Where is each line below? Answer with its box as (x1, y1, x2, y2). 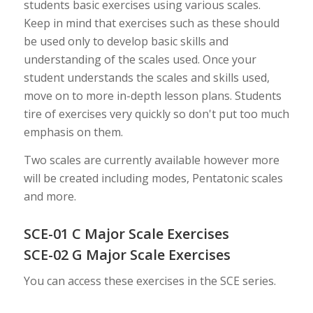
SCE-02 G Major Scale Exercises (23, 245, 231, 264)
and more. (23, 188, 76, 204)
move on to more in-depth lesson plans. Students (23, 88, 282, 104)
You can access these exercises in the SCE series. (23, 273, 276, 289)
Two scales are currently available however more (23, 152, 279, 168)
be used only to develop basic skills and (23, 34, 228, 50)
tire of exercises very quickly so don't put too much (23, 106, 289, 122)
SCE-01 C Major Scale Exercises (23, 224, 229, 243)
